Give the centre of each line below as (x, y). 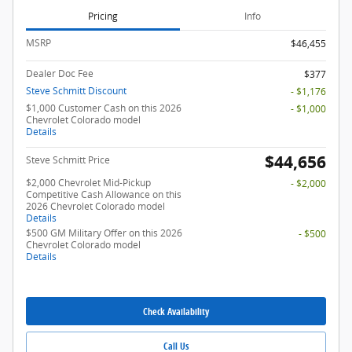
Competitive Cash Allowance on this (104, 195)
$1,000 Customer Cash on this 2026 (104, 108)
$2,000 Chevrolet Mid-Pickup (88, 183)
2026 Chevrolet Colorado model (95, 207)
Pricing (103, 16)
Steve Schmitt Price (68, 160)
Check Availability (176, 311)
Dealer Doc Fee (60, 74)
